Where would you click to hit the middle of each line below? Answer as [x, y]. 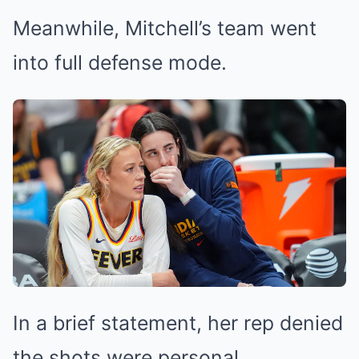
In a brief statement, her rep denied [178, 323]
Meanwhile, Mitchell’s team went [165, 28]
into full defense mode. [120, 62]
